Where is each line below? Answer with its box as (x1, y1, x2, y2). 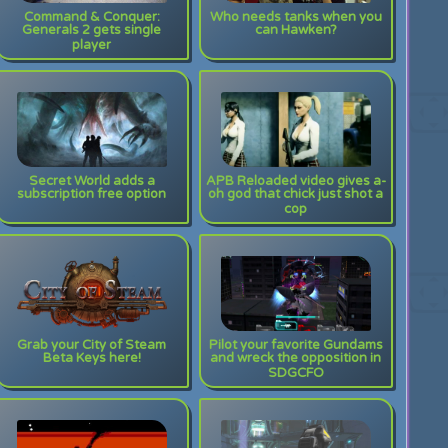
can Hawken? (254, 22, 337, 43)
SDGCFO (267, 365, 324, 386)
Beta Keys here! (42, 350, 141, 371)
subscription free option (17, 186, 167, 207)
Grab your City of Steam (17, 337, 167, 353)
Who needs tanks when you (209, 9, 382, 25)
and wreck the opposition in (210, 350, 382, 371)
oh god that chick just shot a (208, 186, 384, 207)
